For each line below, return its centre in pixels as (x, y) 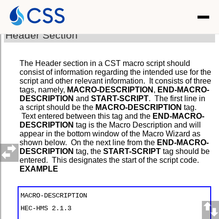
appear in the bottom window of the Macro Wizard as (110, 133)
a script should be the (57, 107)
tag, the (88, 151)
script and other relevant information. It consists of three (115, 81)
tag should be (186, 151)
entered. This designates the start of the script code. (109, 160)
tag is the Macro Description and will (137, 125)
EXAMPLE (39, 169)
